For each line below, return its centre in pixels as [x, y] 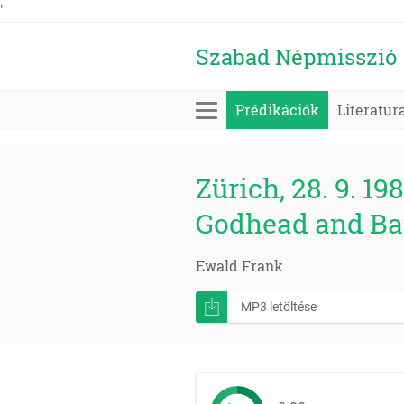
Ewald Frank [239, 266]
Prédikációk [277, 110]
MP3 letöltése [279, 307]
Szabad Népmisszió [296, 56]
